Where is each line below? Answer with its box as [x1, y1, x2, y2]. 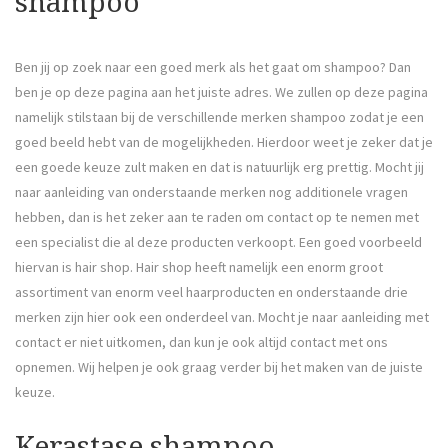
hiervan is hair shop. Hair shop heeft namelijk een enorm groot [15, 258, 383, 277]
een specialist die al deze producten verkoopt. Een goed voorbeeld [15, 233, 422, 252]
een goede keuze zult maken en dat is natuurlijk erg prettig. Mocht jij [15, 158, 424, 177]
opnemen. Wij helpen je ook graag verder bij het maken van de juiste [15, 358, 423, 377]
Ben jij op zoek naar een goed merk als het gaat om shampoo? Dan [15, 58, 411, 77]
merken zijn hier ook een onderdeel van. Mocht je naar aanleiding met [15, 308, 429, 327]
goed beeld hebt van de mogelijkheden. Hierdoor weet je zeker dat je [15, 133, 433, 152]
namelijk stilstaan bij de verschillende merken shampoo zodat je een [15, 108, 424, 127]
